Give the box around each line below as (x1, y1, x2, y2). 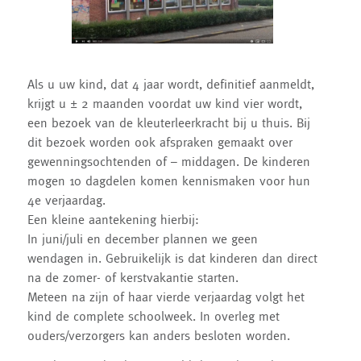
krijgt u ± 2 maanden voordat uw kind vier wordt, (27, 95, 302, 110)
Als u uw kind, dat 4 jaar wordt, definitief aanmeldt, (27, 76, 314, 91)
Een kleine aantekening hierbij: (27, 211, 199, 226)
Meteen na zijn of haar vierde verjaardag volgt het (27, 288, 305, 304)
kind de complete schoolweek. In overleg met (27, 308, 280, 323)
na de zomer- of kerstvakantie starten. (27, 269, 239, 284)
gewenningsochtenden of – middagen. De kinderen (27, 153, 310, 168)
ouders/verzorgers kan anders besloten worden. (27, 327, 290, 342)
